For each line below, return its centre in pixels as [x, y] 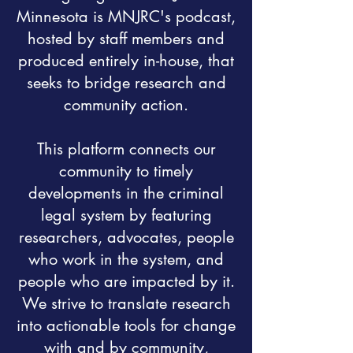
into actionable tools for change [126, 325]
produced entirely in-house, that [126, 61]
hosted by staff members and [126, 39]
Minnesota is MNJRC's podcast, [126, 17]
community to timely [126, 171]
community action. [126, 105]
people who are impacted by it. [126, 281]
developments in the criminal [126, 193]
